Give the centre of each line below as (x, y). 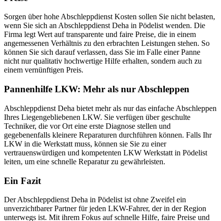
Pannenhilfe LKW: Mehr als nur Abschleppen (97, 89)
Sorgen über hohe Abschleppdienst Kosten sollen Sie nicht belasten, (110, 17)
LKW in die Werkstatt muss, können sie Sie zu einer (85, 144)
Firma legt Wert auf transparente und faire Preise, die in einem (100, 35)
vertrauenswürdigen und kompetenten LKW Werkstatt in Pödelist (106, 152)
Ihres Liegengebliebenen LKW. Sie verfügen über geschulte (97, 117)
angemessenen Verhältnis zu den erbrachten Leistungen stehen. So (107, 43)
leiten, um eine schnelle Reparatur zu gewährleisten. (85, 161)
